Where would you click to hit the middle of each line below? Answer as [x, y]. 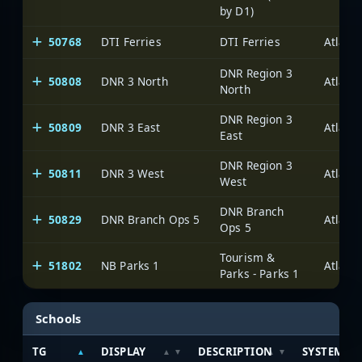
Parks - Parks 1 [260, 274]
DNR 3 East [131, 128]
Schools [59, 318]
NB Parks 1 [130, 266]
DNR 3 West [133, 174]
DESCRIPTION [236, 351]
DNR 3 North [135, 82]
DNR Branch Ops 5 [151, 220]
